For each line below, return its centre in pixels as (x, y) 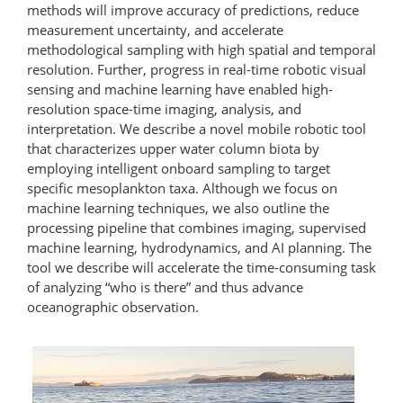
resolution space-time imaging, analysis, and (164, 108)
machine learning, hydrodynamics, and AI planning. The (199, 247)
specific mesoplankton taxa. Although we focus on (182, 188)
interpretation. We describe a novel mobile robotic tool (197, 128)
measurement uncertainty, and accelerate (155, 29)
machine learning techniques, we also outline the (178, 207)
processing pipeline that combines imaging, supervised (197, 227)
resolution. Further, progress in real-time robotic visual (197, 69)
